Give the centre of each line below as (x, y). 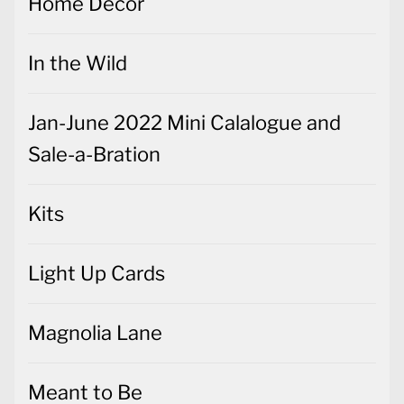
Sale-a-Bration (94, 154)
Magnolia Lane (95, 332)
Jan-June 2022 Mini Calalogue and (184, 122)
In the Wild (78, 63)
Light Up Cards (96, 273)
